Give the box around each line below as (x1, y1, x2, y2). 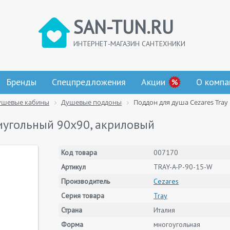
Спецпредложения (52, 76, 126, 88)
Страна (61, 205, 82, 215)
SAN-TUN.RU (73, 15, 174, 39)
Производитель (61, 177, 110, 186)
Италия (154, 205, 175, 215)
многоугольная (154, 220, 200, 229)
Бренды (6, 76, 36, 88)
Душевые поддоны (61, 98, 122, 107)
